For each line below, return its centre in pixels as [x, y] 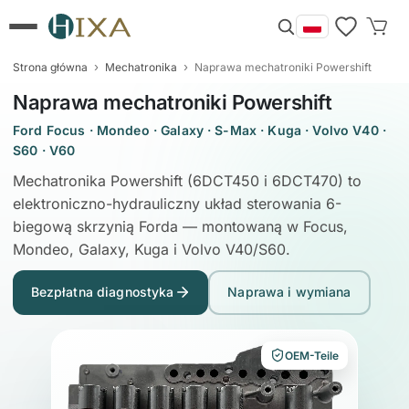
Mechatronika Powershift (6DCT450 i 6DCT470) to [187, 181]
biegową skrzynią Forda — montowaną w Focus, [180, 226]
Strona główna [50, 67]
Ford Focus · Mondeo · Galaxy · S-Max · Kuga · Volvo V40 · [199, 130]
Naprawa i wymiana [289, 292]
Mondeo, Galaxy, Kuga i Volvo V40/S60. [152, 249]
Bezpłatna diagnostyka [102, 292]
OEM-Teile [312, 355]
